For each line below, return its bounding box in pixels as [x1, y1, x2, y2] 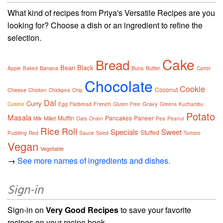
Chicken [28, 87, 47, 94]
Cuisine [7, 101, 24, 108]
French [94, 100, 111, 108]
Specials [111, 126, 138, 137]
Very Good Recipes [46, 204, 118, 216]
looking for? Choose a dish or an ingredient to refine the [7, 19, 203, 31]
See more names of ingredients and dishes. [17, 155, 170, 167]
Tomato [184, 129, 201, 137]
